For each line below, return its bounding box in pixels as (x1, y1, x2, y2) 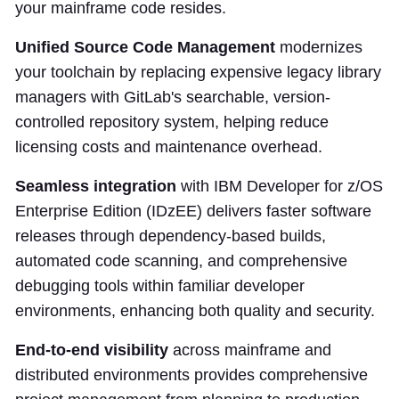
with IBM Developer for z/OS (176, 177, 383, 196)
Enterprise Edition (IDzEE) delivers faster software (15, 202, 371, 221)
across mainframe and (168, 341, 331, 360)
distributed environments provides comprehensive (15, 366, 368, 385)
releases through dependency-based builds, (15, 227, 326, 246)
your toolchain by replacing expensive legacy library (15, 63, 381, 82)
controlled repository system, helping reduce (15, 113, 329, 132)
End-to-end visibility (15, 341, 168, 360)
